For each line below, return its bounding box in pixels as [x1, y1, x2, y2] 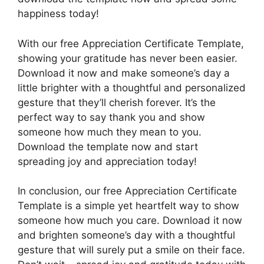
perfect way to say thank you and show [18, 111, 205, 123]
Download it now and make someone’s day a [18, 67, 230, 79]
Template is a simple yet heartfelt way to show [18, 200, 239, 212]
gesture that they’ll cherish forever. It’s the [18, 96, 216, 108]
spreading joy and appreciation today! [18, 155, 197, 167]
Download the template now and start [18, 140, 198, 153]
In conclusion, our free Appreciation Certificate [18, 185, 237, 197]
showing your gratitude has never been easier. [18, 52, 237, 64]
